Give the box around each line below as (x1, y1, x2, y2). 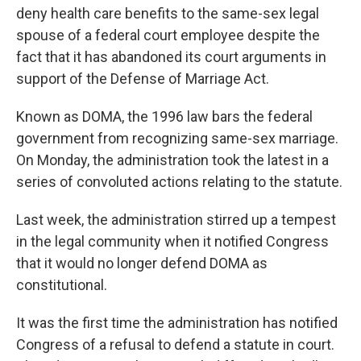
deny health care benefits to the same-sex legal (16, 5, 319, 22)
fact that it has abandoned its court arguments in (16, 48, 326, 65)
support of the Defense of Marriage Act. (16, 70, 269, 87)
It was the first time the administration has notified (16, 314, 338, 331)
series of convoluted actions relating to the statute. (16, 173, 342, 190)
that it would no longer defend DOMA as (16, 255, 268, 272)
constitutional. (16, 276, 107, 293)
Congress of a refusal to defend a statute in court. (16, 336, 334, 353)
